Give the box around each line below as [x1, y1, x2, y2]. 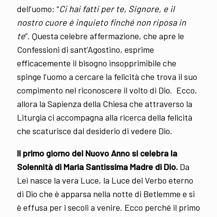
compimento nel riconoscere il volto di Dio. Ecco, [17, 84, 197, 95]
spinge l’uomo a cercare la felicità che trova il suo [17, 71, 197, 82]
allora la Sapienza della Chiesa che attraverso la [17, 98, 192, 109]
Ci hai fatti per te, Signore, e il [59, 3, 174, 14]
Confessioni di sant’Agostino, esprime [17, 44, 154, 55]
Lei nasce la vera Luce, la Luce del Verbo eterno [17, 174, 193, 186]
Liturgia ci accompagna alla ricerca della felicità [17, 111, 192, 123]
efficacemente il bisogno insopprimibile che [17, 57, 176, 68]
